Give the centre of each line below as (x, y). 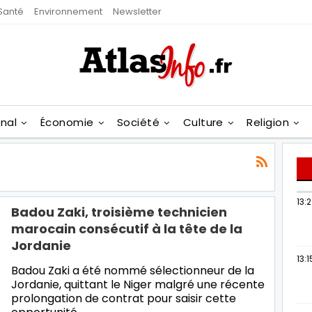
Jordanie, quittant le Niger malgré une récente (138, 284)
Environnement (68, 11)
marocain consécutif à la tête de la (127, 228)
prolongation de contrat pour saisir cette (124, 298)
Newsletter (137, 11)
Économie (67, 122)
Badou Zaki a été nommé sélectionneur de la (133, 270)
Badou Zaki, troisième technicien (119, 212)
